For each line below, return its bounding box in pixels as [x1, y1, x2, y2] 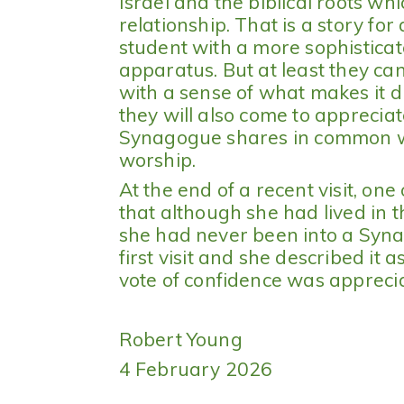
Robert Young [118, 327, 243, 352]
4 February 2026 [118, 357, 273, 381]
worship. [118, 148, 197, 172]
